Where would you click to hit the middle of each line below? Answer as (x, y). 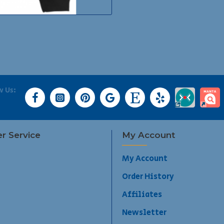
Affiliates (142, 195)
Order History (148, 177)
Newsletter (144, 213)
